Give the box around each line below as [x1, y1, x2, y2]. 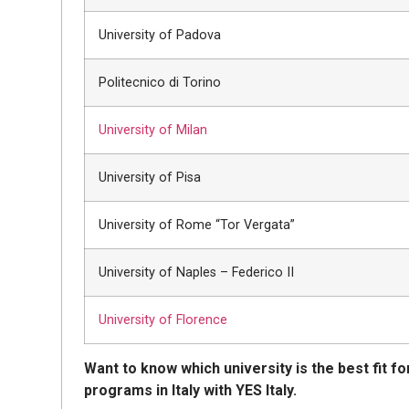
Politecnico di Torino [99, 74, 222, 90]
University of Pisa [99, 169, 202, 185]
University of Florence [99, 311, 228, 328]
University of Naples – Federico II [99, 264, 295, 280]
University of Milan [99, 121, 208, 138]
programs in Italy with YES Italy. [84, 381, 298, 399]
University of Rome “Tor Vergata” [99, 216, 296, 233]
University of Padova [99, 26, 222, 43]
